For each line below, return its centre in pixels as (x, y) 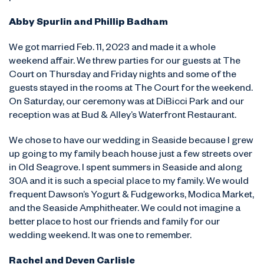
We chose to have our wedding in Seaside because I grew (131, 142)
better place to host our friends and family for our (114, 223)
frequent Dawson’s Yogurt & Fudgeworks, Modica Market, (131, 196)
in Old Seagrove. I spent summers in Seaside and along (126, 169)
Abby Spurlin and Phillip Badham (88, 24)
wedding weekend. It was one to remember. (100, 237)
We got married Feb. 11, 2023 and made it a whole (112, 49)
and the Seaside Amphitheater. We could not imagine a (125, 210)
